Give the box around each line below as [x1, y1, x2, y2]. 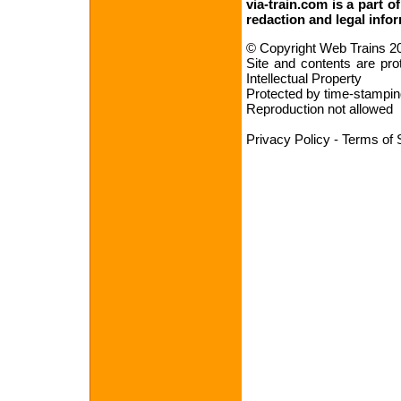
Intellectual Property [246, 71, 362, 86]
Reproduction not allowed [246, 101, 393, 116]
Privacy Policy [246, 132, 330, 147]
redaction [246, 12, 305, 27]
